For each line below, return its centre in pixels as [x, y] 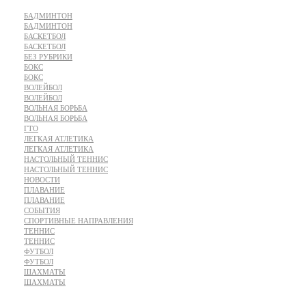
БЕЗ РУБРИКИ [48, 57]
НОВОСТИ [42, 180]
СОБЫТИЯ [42, 210]
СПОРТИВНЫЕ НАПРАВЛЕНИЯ [79, 221]
